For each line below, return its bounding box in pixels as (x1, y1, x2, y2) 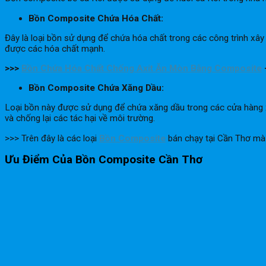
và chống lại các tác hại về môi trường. (5, 113, 155, 124)
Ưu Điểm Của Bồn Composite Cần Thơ (5, 153, 202, 167)
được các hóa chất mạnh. (5, 43, 105, 54)
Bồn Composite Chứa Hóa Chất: (28, 12, 166, 24)
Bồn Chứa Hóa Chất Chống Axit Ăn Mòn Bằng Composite (21, 63, 262, 74)
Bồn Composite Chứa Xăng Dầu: (28, 83, 166, 94)
